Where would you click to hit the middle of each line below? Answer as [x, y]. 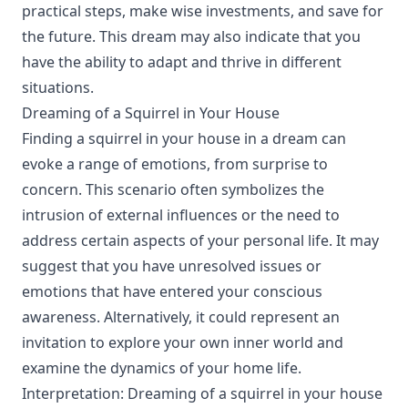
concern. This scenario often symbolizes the [173, 189]
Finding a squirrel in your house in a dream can [184, 138]
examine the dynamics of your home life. [162, 368]
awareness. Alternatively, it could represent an [181, 317]
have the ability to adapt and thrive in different [182, 62]
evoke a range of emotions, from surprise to [175, 164]
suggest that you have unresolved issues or [172, 266]
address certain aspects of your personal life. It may [200, 240]
